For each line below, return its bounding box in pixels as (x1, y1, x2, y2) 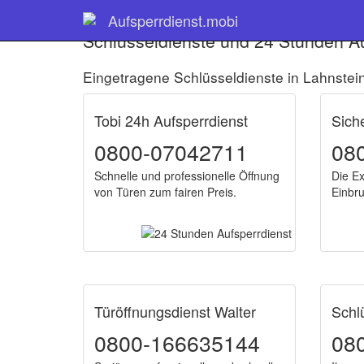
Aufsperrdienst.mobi (108, 10, 238, 31)
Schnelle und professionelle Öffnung (94, 167, 279, 184)
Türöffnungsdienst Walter (94, 301, 256, 322)
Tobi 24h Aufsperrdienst (94, 110, 248, 131)
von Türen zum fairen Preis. (94, 184, 236, 200)
